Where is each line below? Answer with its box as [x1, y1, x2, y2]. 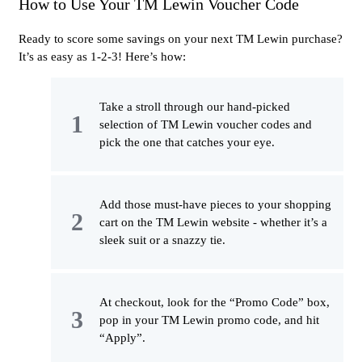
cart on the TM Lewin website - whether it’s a [99, 215, 327, 229]
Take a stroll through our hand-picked [99, 99, 290, 113]
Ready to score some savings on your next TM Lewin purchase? [19, 32, 343, 45]
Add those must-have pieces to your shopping [99, 197, 331, 211]
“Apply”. [99, 330, 145, 344]
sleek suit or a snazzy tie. [99, 233, 225, 246]
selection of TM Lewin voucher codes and [99, 117, 312, 131]
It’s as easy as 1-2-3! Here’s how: [19, 49, 186, 63]
